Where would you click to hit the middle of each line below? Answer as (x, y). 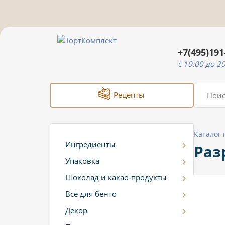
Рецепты (128, 95)
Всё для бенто (91, 194)
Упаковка (82, 161)
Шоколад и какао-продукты (116, 177)
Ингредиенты (90, 144)
